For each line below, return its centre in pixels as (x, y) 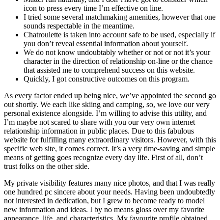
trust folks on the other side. (47, 166)
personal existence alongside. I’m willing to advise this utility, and (105, 113)
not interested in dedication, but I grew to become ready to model (104, 200)
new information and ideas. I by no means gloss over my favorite (104, 209)
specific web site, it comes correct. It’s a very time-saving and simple (110, 148)
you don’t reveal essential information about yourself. (106, 43)
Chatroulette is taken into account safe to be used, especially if (119, 34)
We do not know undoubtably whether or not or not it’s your (117, 52)
